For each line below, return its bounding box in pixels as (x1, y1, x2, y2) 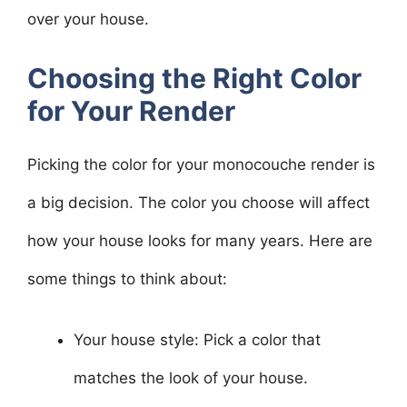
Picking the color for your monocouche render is (27, 154, 375, 174)
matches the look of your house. (74, 369, 308, 387)
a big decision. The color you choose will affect (27, 193, 370, 212)
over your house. (27, 10, 149, 28)
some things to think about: (27, 269, 227, 288)
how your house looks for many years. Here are (27, 231, 372, 250)
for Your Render (27, 94, 235, 127)
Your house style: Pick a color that (74, 331, 321, 349)
